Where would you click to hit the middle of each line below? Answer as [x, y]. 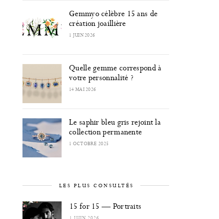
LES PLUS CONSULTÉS [96, 186]
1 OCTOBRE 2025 [89, 144]
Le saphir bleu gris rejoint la [115, 122]
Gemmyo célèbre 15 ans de [113, 13]
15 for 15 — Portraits [106, 206]
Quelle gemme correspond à [115, 68]
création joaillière [98, 23]
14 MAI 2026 [83, 89]
